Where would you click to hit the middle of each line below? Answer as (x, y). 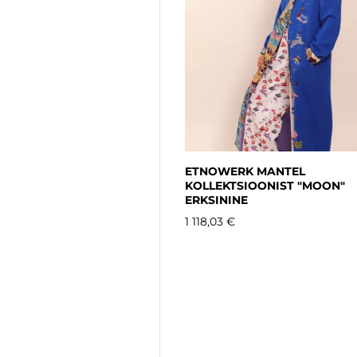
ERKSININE (216, 200)
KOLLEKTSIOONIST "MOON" (265, 186)
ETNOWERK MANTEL (245, 171)
